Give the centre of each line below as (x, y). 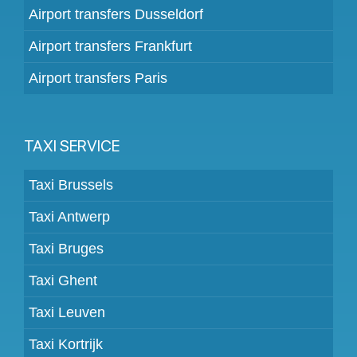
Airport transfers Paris (98, 78)
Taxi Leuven (67, 312)
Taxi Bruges (66, 248)
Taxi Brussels (71, 184)
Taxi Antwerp (69, 216)
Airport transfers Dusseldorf (116, 14)
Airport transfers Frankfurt (110, 46)
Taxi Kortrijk (66, 344)
